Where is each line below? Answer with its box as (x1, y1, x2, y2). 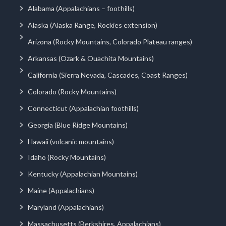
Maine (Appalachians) (28, 186, 94, 195)
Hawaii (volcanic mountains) (28, 137, 114, 146)
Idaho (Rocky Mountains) (28, 152, 106, 161)
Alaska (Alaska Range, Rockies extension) (28, 20, 157, 29)
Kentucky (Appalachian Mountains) (28, 169, 138, 178)
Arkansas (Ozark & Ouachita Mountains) (28, 53, 154, 63)
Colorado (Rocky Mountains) (28, 87, 117, 96)
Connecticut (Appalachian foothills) (28, 103, 139, 112)
